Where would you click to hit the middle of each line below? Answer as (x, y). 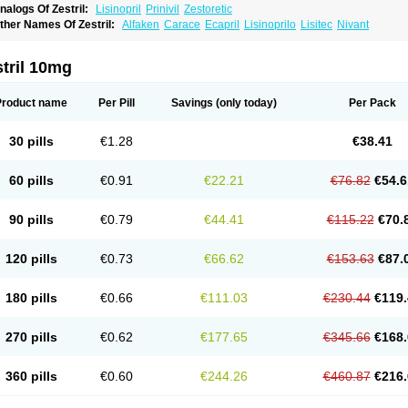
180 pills (31, 298)
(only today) (245, 103)
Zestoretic (208, 9)
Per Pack (372, 103)
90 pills (31, 219)
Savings (192, 103)
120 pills (31, 259)
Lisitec (316, 25)
